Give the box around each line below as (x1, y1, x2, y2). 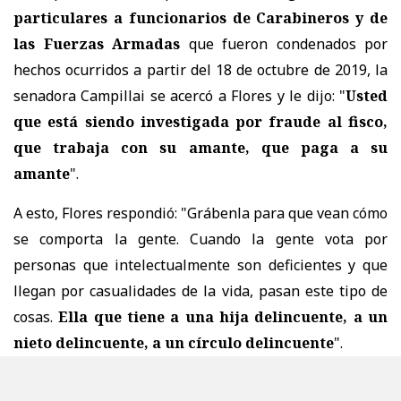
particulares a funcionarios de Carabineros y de (13, 7, 388, 28)
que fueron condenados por (180, 33, 388, 54)
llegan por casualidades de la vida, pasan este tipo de (13, 280, 388, 301)
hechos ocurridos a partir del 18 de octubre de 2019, (13, 59, 375, 80)
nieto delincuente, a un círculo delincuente (13, 332, 334, 353)
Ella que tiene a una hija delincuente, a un (58, 306, 388, 327)
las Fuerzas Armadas (13, 33, 180, 54)
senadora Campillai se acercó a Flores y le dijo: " (13, 85, 346, 106)
